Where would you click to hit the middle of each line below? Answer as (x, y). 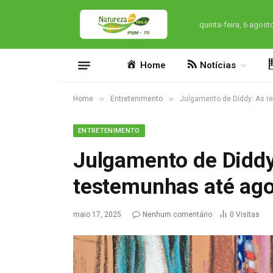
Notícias (218, 65)
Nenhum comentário (177, 214)
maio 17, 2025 (97, 214)
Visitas (248, 214)
